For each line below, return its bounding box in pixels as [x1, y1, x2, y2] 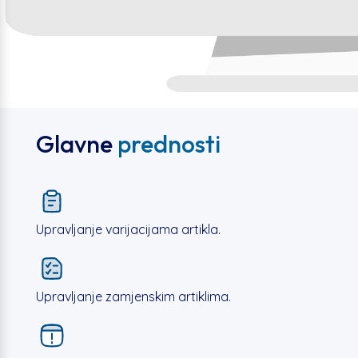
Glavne [35, 129, 117, 159]
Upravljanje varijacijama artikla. [35, 221, 221, 237]
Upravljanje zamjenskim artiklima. [35, 288, 231, 304]
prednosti [117, 129, 221, 159]
